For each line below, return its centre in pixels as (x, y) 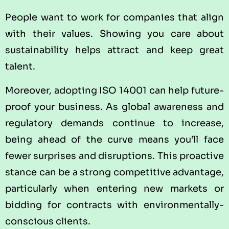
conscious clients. (48, 221)
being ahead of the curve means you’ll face (114, 139)
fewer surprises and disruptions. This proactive (114, 156)
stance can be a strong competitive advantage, (114, 172)
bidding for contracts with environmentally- (114, 205)
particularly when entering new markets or (114, 188)
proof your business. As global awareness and (114, 107)
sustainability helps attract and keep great (114, 50)
